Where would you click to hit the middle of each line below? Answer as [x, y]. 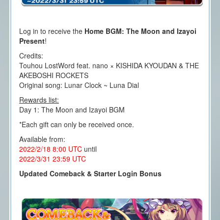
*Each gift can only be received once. [76, 124]
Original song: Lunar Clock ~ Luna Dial [79, 85]
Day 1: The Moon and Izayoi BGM [72, 110]
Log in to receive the [52, 31]
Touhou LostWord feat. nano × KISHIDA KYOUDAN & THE [109, 66]
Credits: [31, 56]
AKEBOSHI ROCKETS [54, 75]
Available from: [42, 139]
